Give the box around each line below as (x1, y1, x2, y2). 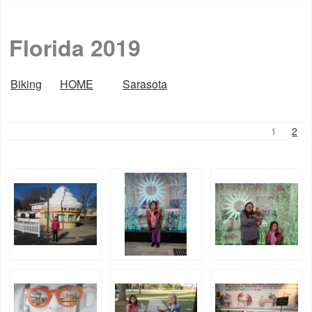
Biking (10, 76, 42, 92)
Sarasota (123, 76, 167, 92)
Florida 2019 (9, 31, 141, 63)
